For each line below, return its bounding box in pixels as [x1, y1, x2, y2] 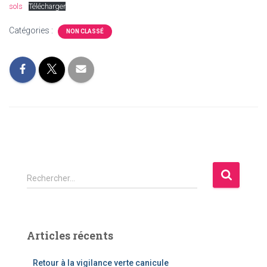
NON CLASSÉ [66, 28, 104, 35]
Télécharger [28, 2, 66, 11]
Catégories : [9, 26, 55, 35]
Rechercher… [27, 173, 75, 183]
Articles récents [27, 228, 113, 243]
